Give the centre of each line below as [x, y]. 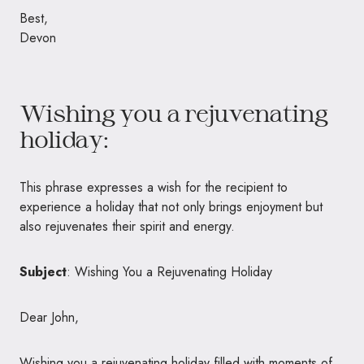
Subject [43, 271]
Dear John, [49, 317]
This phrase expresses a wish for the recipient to [154, 187]
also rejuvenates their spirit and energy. [127, 226]
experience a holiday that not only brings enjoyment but [171, 206]
